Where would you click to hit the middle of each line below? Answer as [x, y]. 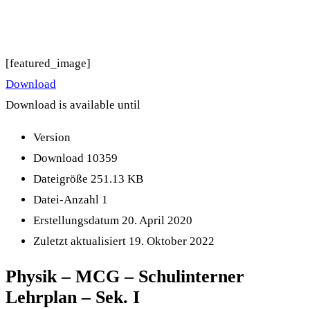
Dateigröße [62, 179]
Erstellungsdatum [77, 221]
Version [52, 138]
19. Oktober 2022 [172, 241]
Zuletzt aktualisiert [81, 241]
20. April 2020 [157, 221]
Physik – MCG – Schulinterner [125, 277]
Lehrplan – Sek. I [73, 298]
